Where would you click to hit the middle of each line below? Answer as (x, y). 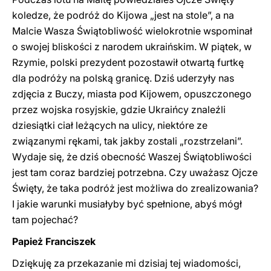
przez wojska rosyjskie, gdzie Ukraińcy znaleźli (119, 109)
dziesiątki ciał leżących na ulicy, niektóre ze (110, 125)
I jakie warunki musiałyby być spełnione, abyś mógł (127, 204)
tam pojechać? (45, 220)
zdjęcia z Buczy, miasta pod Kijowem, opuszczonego (132, 94)
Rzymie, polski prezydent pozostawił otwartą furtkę (128, 62)
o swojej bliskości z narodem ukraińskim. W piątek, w (132, 47)
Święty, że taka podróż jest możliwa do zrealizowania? (135, 188)
